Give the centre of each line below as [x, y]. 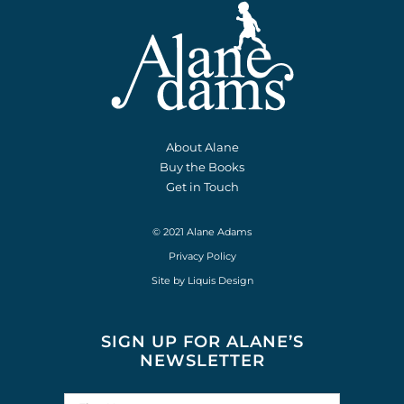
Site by [169, 280]
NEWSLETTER [202, 361]
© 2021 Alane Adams [202, 232]
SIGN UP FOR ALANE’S [202, 342]
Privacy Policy [202, 256]
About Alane [202, 147]
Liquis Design [220, 280]
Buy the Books [202, 167]
